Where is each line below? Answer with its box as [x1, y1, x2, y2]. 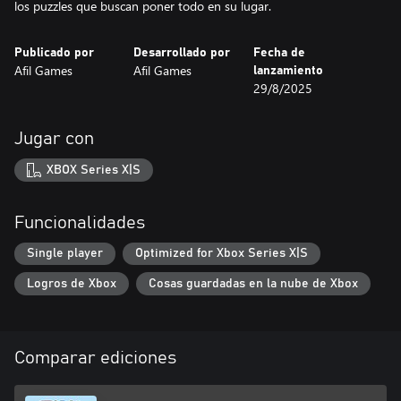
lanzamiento [252, 64, 323, 77]
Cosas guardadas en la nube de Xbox [149, 277, 358, 290]
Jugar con [14, 130, 94, 148]
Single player [27, 247, 103, 260]
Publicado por [14, 47, 94, 59]
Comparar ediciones [14, 348, 176, 367]
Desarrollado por [133, 47, 231, 59]
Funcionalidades [14, 213, 145, 232]
